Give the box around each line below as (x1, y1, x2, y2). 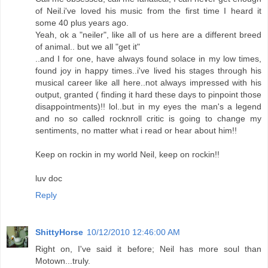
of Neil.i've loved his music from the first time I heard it (35, 6, 261, 16)
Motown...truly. (35, 256, 90, 266)
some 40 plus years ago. (35, 18, 129, 28)
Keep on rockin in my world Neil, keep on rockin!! (35, 150, 220, 160)
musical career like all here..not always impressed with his (35, 78, 261, 88)
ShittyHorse (35, 227, 83, 237)
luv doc (35, 173, 62, 184)
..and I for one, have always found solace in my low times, (35, 54, 261, 64)
